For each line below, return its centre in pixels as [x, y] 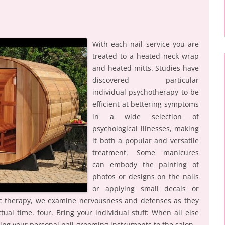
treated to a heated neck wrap [146, 56]
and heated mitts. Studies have [146, 68]
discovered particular [146, 80]
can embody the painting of [146, 164]
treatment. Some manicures [146, 152]
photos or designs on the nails [146, 176]
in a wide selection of [146, 116]
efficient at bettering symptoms [146, 104]
